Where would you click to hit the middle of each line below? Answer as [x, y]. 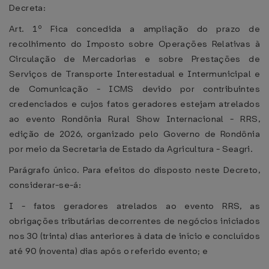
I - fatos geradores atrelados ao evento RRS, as [134, 206]
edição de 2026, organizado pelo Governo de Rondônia [134, 134]
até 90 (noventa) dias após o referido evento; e [109, 251]
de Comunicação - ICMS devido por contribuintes [134, 89]
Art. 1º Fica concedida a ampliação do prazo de [134, 29]
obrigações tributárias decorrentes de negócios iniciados [134, 221]
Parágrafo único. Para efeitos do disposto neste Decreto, [134, 170]
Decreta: [28, 8]
